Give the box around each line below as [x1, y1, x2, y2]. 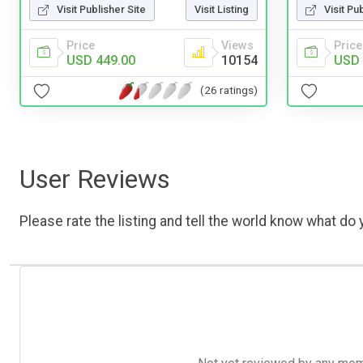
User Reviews [19, 163, 170, 194]
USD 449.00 [66, 52, 135, 68]
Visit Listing [194, 2, 249, 15]
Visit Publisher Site [57, 2, 146, 15]
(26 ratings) [200, 83, 258, 97]
